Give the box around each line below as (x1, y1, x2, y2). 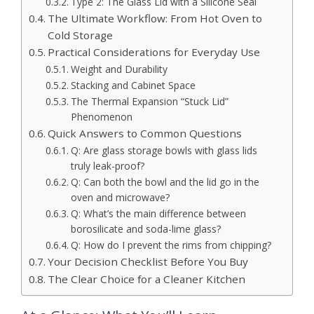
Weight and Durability (70, 62, 168, 76)
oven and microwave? (70, 191, 170, 205)
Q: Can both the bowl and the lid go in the (70, 175, 259, 189)
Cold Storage (48, 28, 114, 43)
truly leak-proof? (70, 159, 144, 173)
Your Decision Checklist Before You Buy (48, 254, 249, 269)
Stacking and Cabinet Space (70, 78, 196, 93)
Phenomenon (70, 110, 132, 124)
